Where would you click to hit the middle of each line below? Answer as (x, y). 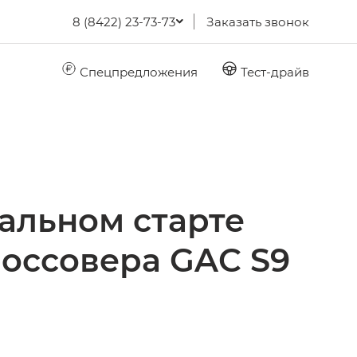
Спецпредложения (137, 71)
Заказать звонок (258, 22)
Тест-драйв (273, 71)
